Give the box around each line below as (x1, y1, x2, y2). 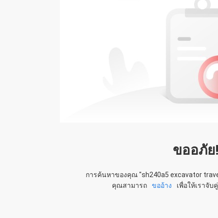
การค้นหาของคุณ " (86, 171, 142, 179)
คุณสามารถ (112, 182, 148, 189)
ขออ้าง (152, 182, 172, 189)
